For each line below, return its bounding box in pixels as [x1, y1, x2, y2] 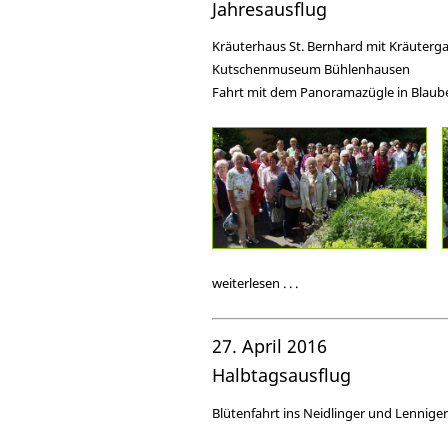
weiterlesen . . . [212, 274, 298, 293]
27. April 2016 [212, 334, 327, 359]
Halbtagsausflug [212, 363, 351, 388]
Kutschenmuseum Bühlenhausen [212, 60, 410, 79]
